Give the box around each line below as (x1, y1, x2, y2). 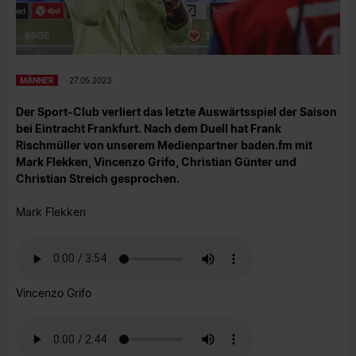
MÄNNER (20, 75, 54, 85)
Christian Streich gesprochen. (16, 171, 180, 185)
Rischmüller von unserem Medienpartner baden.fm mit (16, 137, 312, 152)
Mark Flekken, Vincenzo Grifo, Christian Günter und (16, 154, 296, 168)
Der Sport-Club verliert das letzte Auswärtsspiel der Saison (16, 104, 337, 118)
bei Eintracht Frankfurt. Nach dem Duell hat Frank (16, 121, 281, 135)
